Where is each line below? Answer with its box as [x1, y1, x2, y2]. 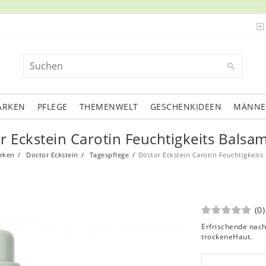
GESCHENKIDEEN [150, 101, 222, 112]
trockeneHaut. [201, 232, 252, 241]
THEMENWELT [79, 101, 138, 112]
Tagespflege [87, 150, 129, 159]
